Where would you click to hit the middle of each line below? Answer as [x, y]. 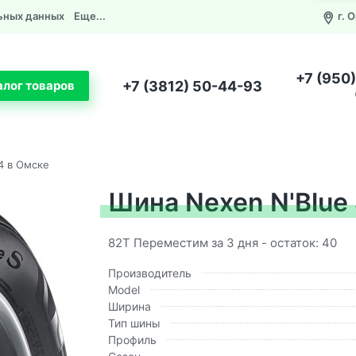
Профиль [132, 339]
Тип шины [134, 323]
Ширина [129, 306]
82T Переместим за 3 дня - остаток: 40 [222, 242]
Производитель [149, 273]
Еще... [90, 16]
